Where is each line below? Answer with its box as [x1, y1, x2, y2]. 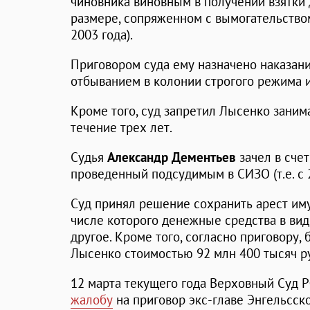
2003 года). [71, 26, 133, 44]
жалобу [71, 291, 113, 309]
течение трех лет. [71, 119, 172, 136]
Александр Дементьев [107, 149, 236, 166]
